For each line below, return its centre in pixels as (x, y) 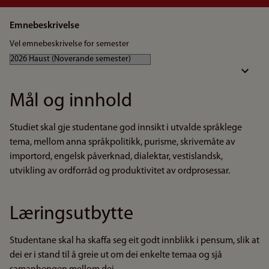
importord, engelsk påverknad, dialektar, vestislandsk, (116, 157)
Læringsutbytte (71, 214)
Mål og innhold (71, 101)
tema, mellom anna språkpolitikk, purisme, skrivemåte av (122, 142)
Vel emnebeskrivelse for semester (69, 44)
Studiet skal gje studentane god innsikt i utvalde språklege (126, 128)
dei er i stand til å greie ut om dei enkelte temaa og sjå (116, 255)
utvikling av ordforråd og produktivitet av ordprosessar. (120, 171)
